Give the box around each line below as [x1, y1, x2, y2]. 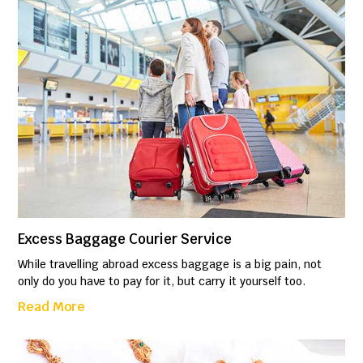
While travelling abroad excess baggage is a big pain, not [18, 256, 322, 271]
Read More [18, 297, 86, 315]
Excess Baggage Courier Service [18, 229, 233, 248]
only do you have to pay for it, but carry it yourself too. [18, 273, 306, 288]
